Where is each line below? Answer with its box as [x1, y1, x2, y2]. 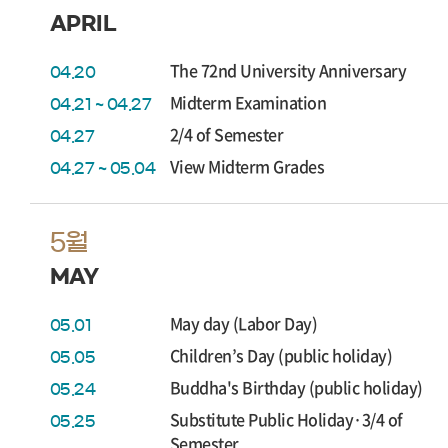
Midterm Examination [170, 90, 327, 114]
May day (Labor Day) [170, 311, 318, 335]
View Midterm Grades [170, 154, 325, 178]
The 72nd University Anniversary [170, 58, 407, 82]
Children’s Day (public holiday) [170, 343, 393, 367]
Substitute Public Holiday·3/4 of [170, 407, 403, 431]
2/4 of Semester [170, 122, 284, 146]
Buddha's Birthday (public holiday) [170, 375, 423, 399]
